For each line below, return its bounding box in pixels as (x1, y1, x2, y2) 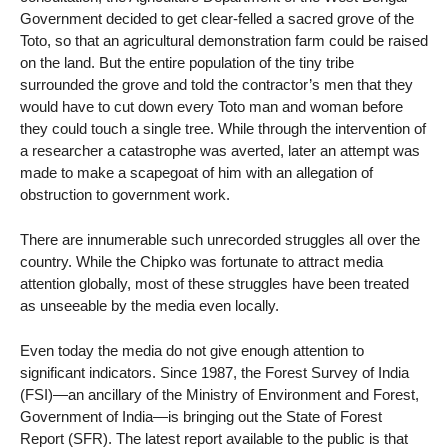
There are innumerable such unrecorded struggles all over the (20, 231, 420, 249)
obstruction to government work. (20, 186, 230, 204)
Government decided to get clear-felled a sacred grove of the (20, 10, 414, 28)
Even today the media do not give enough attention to (20, 341, 364, 359)
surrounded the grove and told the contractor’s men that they (20, 76, 413, 94)
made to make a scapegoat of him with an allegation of (20, 164, 373, 182)
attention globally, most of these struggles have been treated (20, 275, 409, 293)
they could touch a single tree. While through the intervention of (20, 120, 426, 138)
